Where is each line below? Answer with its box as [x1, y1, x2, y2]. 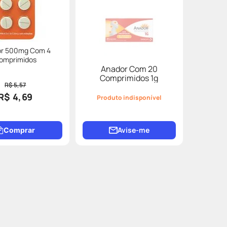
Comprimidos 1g [100, 72, 159, 84]
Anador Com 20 [100, 63, 158, 74]
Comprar [3, 126, 35, 134]
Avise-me [117, 125, 149, 135]
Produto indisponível [96, 93, 162, 102]
